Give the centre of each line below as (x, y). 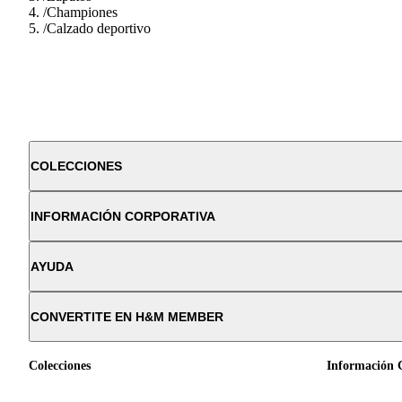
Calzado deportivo (99, 28)
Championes (82, 12)
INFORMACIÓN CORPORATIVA (123, 216)
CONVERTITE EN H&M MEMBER (127, 316)
